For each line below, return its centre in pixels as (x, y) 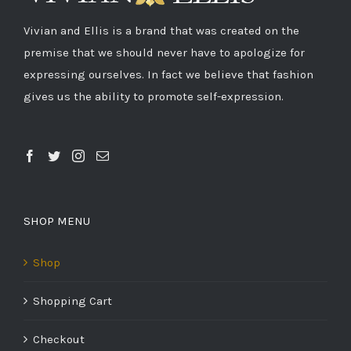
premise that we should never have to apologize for (164, 53)
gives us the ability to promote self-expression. (154, 97)
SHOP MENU (57, 221)
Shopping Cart (72, 301)
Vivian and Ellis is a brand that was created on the (161, 31)
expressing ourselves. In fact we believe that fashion (168, 75)
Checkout (59, 340)
